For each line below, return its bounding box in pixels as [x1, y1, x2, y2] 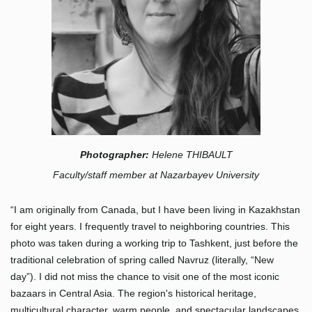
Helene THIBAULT [151, 149, 233, 161]
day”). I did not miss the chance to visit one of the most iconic [10, 271, 279, 283]
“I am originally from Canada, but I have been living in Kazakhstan [10, 204, 300, 216]
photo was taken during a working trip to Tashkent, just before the [10, 237, 298, 249]
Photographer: [79, 149, 152, 161]
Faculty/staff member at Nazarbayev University [53, 169, 259, 181]
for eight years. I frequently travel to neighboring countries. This [10, 221, 290, 233]
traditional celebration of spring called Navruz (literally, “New [10, 254, 274, 266]
